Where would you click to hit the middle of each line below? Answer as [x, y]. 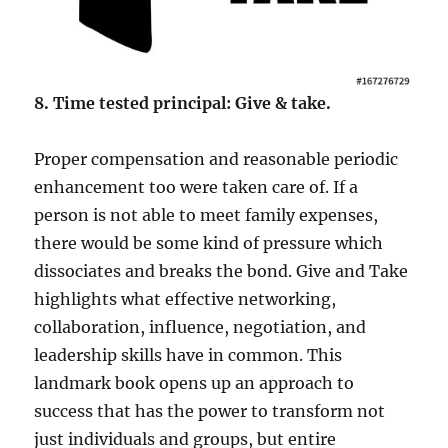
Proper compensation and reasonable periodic [216, 158]
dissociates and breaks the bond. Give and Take [221, 270]
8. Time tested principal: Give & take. [183, 102]
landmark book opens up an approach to [194, 382]
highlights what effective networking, [185, 298]
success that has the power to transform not [210, 410]
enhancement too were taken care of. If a [196, 186]
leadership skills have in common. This [188, 354]
